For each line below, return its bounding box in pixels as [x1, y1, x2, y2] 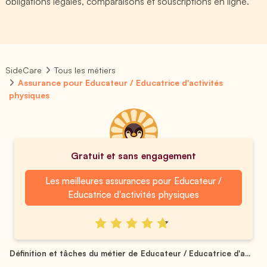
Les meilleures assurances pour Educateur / [45, 175, 222, 187]
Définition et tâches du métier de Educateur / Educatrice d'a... [10, 248, 250, 258]
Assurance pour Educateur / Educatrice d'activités [18, 77, 223, 88]
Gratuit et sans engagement [71, 150, 196, 162]
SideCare [5, 65, 42, 75]
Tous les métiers [54, 65, 116, 75]
